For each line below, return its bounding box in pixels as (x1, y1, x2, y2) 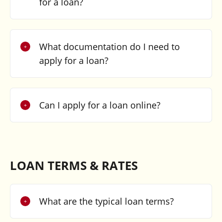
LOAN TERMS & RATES (9, 157, 138, 173)
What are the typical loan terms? (39, 195, 174, 207)
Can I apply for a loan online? (39, 99, 161, 111)
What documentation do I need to (39, 40, 180, 53)
